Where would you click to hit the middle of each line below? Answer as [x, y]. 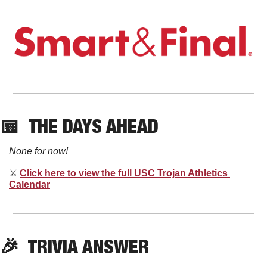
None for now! [38, 151]
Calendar [30, 184]
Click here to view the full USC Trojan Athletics [124, 173]
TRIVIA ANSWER [84, 246]
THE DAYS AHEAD [94, 125]
